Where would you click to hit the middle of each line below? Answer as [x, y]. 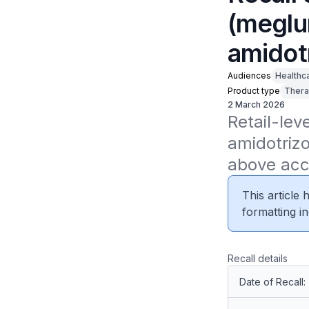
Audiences [249, 76]
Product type [253, 91]
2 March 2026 [256, 104]
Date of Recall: [272, 282]
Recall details [257, 258]
